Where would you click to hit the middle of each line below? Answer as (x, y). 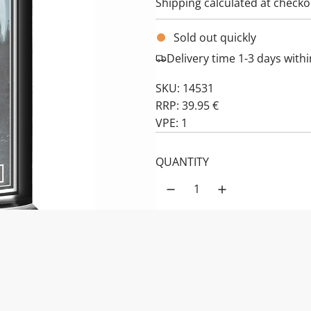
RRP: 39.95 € (187, 105)
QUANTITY (182, 161)
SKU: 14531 (185, 88)
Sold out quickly (215, 37)
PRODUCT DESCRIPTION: (219, 265)
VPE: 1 (171, 123)
